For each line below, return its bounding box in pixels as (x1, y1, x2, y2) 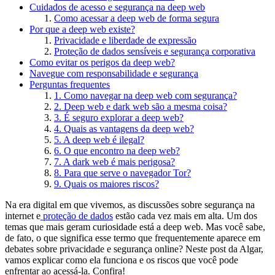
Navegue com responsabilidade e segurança (29, 68, 198, 79)
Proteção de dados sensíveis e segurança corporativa (54, 46, 255, 57)
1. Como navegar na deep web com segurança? (54, 90, 237, 101)
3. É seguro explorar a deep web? (54, 112, 184, 123)
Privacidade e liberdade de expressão (54, 35, 196, 46)
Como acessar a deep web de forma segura (54, 13, 219, 24)
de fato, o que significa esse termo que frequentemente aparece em (5, 233, 260, 244)
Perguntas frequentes (29, 79, 110, 90)
